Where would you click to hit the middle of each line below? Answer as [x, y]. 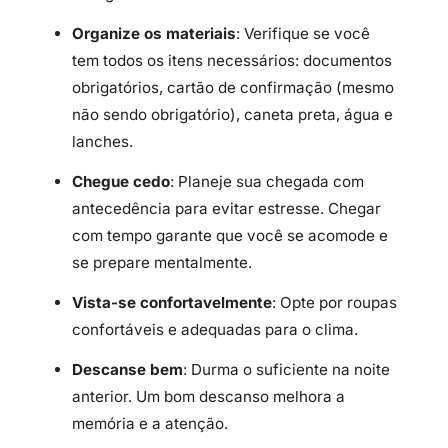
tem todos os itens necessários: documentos [232, 61]
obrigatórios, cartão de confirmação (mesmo [233, 88]
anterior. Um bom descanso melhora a [208, 396]
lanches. [102, 142]
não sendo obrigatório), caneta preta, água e [232, 115]
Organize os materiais [154, 34]
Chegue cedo [121, 181]
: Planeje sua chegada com [267, 181]
